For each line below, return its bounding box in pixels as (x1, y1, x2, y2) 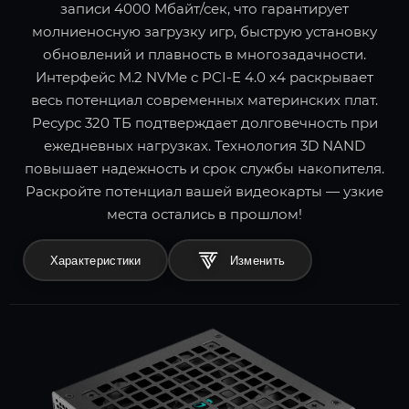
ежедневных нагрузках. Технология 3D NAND (44, 137, 365, 155)
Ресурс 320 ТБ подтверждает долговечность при (31, 114, 378, 132)
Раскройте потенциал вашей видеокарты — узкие (26, 183, 383, 201)
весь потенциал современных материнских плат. (31, 91, 378, 110)
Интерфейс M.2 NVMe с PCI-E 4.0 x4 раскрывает (36, 68, 373, 87)
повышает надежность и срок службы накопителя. (25, 160, 384, 178)
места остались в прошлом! (107, 205, 302, 224)
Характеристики (49, 253, 142, 267)
